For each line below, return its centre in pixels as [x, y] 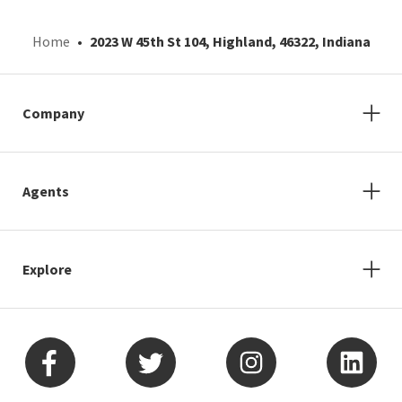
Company [53, 113]
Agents [46, 191]
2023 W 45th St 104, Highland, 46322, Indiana [230, 41]
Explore [47, 269]
